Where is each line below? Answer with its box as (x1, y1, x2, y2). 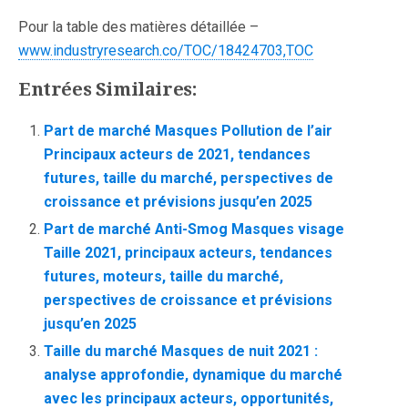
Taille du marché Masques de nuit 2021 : (44, 342, 319, 361)
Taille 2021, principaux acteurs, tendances (44, 244, 333, 262)
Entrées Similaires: (18, 78, 198, 100)
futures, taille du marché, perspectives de (44, 169, 334, 187)
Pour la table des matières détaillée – (18, 18, 259, 36)
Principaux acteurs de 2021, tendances (44, 146, 311, 163)
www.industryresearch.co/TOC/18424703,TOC (18, 42, 313, 59)
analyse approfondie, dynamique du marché (44, 366, 343, 384)
